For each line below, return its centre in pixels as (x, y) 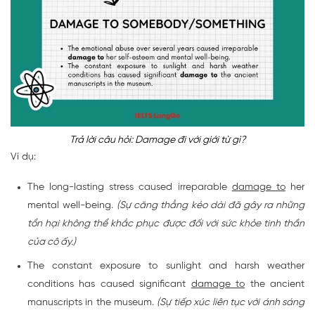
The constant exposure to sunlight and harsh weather (166, 266)
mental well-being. (72, 206)
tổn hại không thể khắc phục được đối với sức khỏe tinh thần (166, 224)
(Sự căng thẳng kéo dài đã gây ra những (211, 206)
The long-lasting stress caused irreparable (130, 188)
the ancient (275, 285)
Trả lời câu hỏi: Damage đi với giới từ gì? (157, 141)
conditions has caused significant (109, 285)
